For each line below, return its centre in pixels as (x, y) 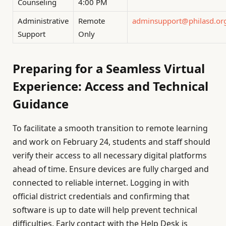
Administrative (43, 20)
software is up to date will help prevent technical (105, 210)
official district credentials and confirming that (101, 196)
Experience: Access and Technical (110, 86)
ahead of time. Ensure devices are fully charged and (111, 169)
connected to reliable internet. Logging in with (101, 183)
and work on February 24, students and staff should (111, 142)
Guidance (41, 104)
